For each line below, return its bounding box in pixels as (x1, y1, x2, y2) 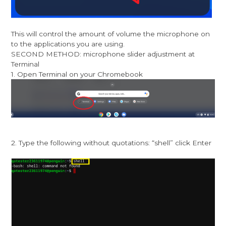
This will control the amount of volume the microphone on (11, 30, 210, 38)
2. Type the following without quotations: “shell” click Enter (11, 138, 212, 147)
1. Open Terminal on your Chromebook (11, 70, 143, 79)
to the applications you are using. (11, 40, 125, 48)
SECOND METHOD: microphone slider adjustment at (11, 50, 195, 59)
